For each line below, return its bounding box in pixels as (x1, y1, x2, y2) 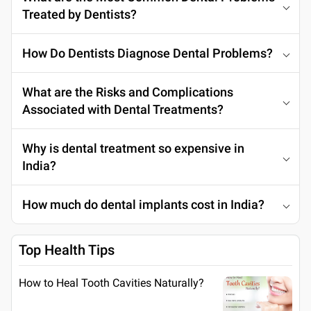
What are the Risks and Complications (22, 84, 233, 99)
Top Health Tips (19, 241, 115, 258)
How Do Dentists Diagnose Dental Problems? (22, 45, 273, 60)
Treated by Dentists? (22, 6, 137, 22)
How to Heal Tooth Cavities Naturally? (19, 276, 204, 289)
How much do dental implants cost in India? (22, 196, 264, 212)
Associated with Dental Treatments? (22, 101, 224, 117)
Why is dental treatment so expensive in (22, 140, 244, 155)
